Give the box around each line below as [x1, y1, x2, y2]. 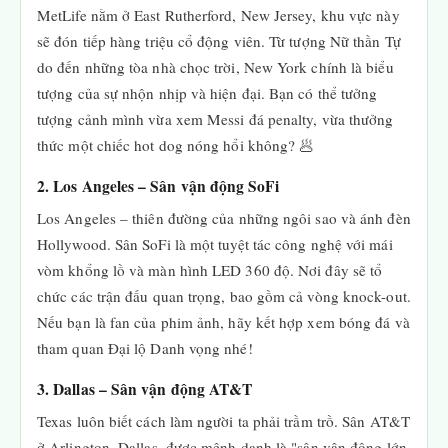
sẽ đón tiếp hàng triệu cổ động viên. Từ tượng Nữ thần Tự [37, 31, 401, 51]
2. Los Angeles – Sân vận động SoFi [37, 175, 279, 197]
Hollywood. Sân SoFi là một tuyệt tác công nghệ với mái [37, 234, 393, 254]
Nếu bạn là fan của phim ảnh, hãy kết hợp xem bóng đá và [37, 312, 410, 332]
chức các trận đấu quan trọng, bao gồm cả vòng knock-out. [37, 286, 411, 306]
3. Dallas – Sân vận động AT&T [37, 378, 253, 400]
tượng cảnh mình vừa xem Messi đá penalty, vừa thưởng [37, 109, 394, 129]
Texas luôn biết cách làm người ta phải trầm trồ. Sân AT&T [37, 411, 410, 431]
